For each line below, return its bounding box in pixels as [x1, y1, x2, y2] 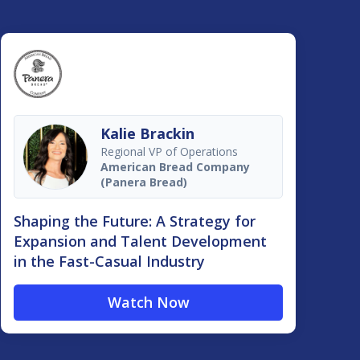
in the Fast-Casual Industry [14, 252, 206, 272]
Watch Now [107, 292, 190, 313]
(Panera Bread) [100, 174, 188, 190]
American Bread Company [100, 159, 251, 175]
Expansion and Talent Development [14, 231, 268, 252]
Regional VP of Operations [100, 144, 239, 160]
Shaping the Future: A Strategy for [14, 211, 256, 231]
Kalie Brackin [100, 124, 195, 144]
